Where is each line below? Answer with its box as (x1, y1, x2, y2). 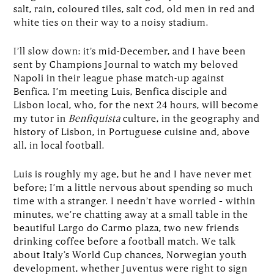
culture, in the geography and (120, 112, 261, 124)
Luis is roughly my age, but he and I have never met (13, 168, 253, 179)
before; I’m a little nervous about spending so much (13, 181, 254, 193)
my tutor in (13, 112, 69, 124)
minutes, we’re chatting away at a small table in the (13, 208, 249, 220)
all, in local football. (13, 139, 105, 150)
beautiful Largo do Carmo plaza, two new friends (13, 221, 240, 233)
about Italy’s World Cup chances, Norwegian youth (13, 248, 248, 260)
